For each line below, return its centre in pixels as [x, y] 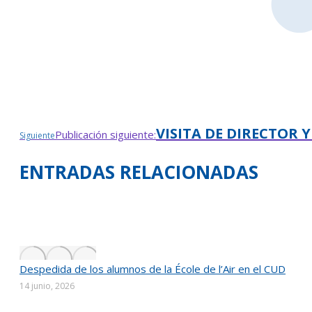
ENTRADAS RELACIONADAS [139, 172]
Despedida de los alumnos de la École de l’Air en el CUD [153, 269]
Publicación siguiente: [106, 135]
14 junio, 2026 [47, 286]
